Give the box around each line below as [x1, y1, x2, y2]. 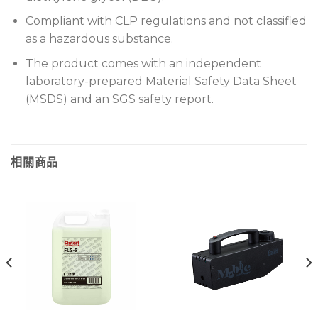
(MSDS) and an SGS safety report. [25, 92, 214, 106]
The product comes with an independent [25, 56, 261, 70]
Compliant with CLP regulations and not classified [25, 14, 307, 28]
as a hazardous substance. [25, 32, 173, 46]
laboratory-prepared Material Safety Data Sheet [25, 74, 297, 88]
